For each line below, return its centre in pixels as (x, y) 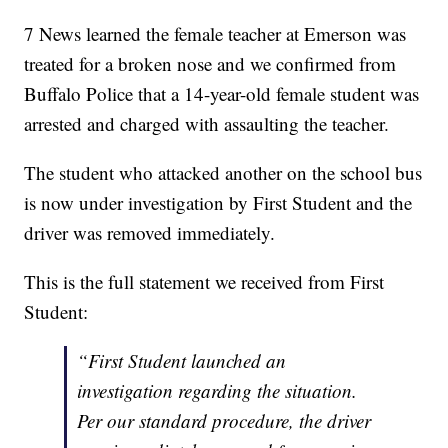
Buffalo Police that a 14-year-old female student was (222, 94)
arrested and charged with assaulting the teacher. (207, 124)
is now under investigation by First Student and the (218, 203)
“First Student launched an (182, 361)
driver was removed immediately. (150, 233)
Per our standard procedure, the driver (224, 421)
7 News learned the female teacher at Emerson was (215, 34)
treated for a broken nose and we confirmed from (210, 64)
